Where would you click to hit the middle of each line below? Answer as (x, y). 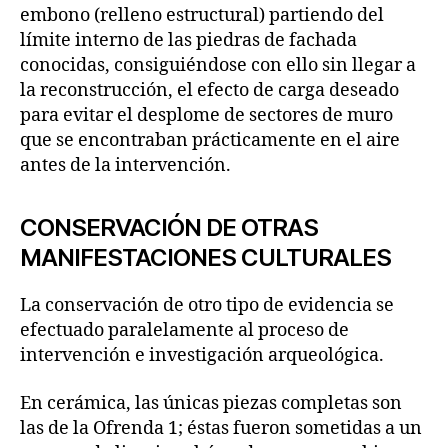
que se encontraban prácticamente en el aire (210, 141)
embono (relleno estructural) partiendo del (202, 16)
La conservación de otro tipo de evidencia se (207, 306)
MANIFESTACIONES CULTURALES (206, 258)
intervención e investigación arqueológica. (202, 356)
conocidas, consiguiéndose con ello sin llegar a (218, 66)
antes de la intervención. (125, 166)
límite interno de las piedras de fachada (188, 41)
